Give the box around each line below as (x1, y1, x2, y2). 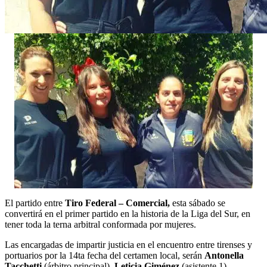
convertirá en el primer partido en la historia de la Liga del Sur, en (5, 208, 250, 219)
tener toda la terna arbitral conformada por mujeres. (5, 219, 196, 229)
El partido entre (5, 197, 65, 208)
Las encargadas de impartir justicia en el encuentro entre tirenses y (5, 239, 252, 250)
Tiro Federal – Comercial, (65, 197, 170, 208)
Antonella (204, 250, 244, 260)
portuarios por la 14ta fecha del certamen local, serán (5, 250, 204, 260)
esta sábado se (170, 197, 225, 208)
